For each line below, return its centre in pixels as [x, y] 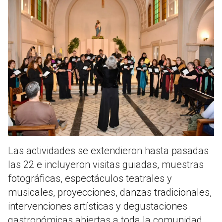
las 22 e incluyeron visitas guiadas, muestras [106, 165]
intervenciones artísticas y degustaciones [98, 206]
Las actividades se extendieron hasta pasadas [108, 151]
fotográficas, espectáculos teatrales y [90, 179]
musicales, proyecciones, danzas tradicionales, [110, 193]
